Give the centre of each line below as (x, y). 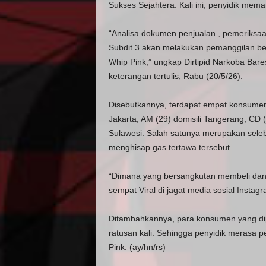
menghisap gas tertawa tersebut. (170, 147)
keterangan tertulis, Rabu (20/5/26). (175, 76)
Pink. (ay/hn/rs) (137, 247)
